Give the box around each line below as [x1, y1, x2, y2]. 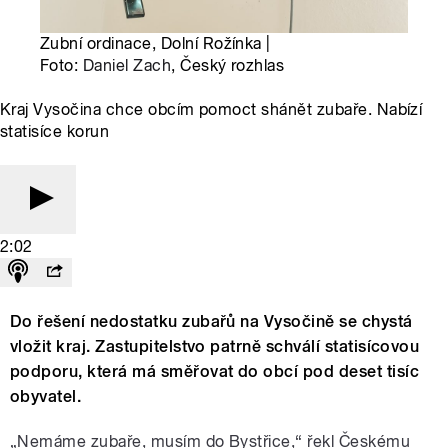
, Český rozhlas [171, 56, 285, 76]
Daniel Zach [82, 56, 172, 76]
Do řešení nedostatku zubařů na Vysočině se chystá [10, 312, 413, 332]
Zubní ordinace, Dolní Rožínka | [40, 34, 271, 54]
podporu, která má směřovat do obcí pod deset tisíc [10, 362, 420, 382]
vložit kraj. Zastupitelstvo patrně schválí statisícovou [10, 337, 420, 357]
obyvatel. [10, 387, 82, 407]
